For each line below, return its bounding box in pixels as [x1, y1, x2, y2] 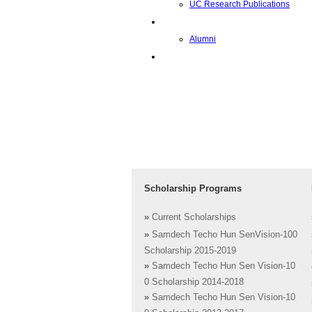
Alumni [189, 34, 216, 44]
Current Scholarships [152, 212, 236, 223]
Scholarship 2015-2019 [144, 246, 236, 256]
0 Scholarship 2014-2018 [144, 277, 244, 288]
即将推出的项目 [162, 52, 220, 61]
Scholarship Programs [144, 183, 242, 194]
